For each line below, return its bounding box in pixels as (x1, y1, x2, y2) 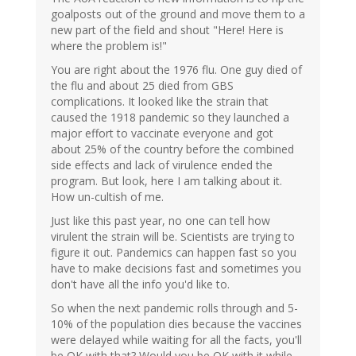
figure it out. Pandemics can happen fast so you (51, 245, 296, 261)
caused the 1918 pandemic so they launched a (51, 110, 289, 126)
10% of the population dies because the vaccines (51, 316, 302, 332)
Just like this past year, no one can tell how (51, 213, 270, 229)
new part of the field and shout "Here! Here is (51, 22, 284, 38)
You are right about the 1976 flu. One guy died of (51, 62, 302, 78)
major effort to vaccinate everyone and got (51, 126, 273, 141)
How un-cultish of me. (51, 189, 164, 205)
